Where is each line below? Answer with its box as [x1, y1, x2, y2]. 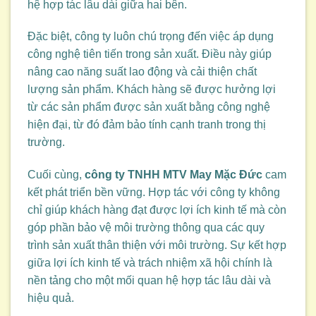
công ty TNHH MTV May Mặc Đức [85, 169, 262, 181]
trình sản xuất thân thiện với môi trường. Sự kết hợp [28, 239, 286, 252]
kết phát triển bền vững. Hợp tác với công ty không [28, 186, 280, 199]
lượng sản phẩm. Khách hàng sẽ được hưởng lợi [28, 83, 276, 96]
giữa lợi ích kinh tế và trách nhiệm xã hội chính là [28, 257, 272, 269]
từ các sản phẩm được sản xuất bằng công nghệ [28, 101, 270, 114]
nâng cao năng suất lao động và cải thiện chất [28, 66, 257, 78]
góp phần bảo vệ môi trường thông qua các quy [28, 221, 265, 234]
